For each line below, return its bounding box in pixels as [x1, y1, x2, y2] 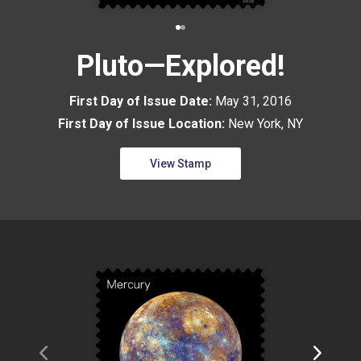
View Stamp [150, 157, 211, 171]
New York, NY [228, 116, 303, 132]
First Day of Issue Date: [69, 93, 215, 110]
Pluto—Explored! [76, 49, 285, 84]
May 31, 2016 [215, 93, 292, 110]
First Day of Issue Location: [58, 116, 228, 132]
